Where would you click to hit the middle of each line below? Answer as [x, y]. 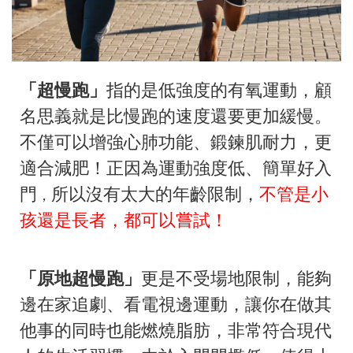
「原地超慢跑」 [80, 279]
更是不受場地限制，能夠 [236, 279]
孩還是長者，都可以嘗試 [115, 221]
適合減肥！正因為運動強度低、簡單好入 [176, 169]
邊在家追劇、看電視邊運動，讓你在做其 [176, 305]
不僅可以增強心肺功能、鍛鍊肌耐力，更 [176, 143]
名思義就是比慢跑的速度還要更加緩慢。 [176, 117]
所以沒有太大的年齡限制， [155, 195]
